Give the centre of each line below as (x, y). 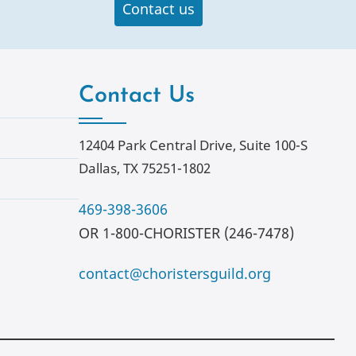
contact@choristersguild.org (174, 274)
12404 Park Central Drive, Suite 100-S (193, 145)
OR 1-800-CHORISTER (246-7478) (186, 232)
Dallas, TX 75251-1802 (144, 168)
